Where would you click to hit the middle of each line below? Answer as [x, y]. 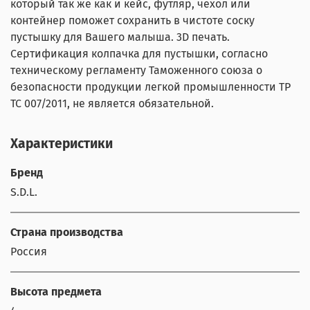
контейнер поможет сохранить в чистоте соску [133, 21]
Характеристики [62, 144]
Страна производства [67, 232]
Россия [29, 252]
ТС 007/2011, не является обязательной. [112, 104]
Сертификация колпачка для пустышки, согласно [139, 54]
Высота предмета [56, 292]
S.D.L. [24, 192]
